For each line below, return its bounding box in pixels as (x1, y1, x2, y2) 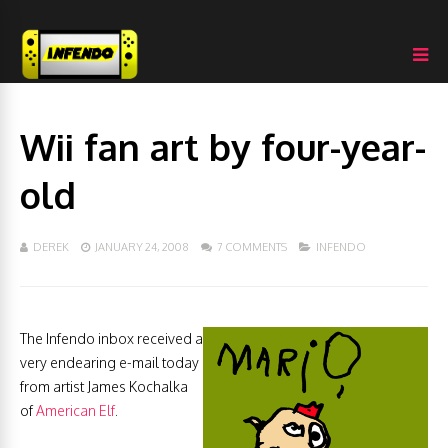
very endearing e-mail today (20, 354, 199, 371)
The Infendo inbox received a (20, 330, 203, 347)
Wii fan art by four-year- (20, 124, 426, 169)
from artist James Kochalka (20, 378, 188, 395)
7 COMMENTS (217, 240, 287, 254)
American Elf (36, 402, 115, 419)
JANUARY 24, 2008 (95, 240, 189, 254)
